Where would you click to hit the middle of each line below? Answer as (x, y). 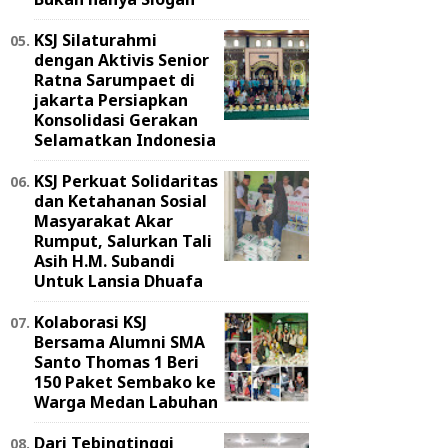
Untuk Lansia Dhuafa (118, 280)
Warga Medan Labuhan (126, 401)
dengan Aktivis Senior (121, 59)
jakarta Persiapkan (111, 99)
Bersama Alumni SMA (119, 341)
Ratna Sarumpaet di (114, 79)
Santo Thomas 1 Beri (116, 361)
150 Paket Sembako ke (125, 381)
